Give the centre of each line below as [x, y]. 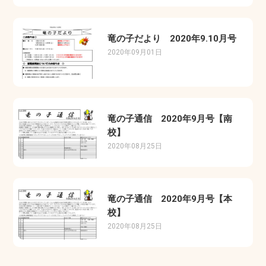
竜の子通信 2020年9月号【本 [170, 199]
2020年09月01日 [135, 52]
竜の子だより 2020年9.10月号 [172, 38]
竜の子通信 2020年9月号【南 [170, 118]
